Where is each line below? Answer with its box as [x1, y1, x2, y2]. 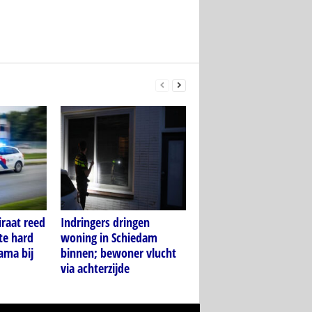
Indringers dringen [60, 214, 150, 231]
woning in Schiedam [60, 229, 157, 247]
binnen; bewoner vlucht [60, 244, 176, 262]
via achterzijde [60, 260, 130, 277]
